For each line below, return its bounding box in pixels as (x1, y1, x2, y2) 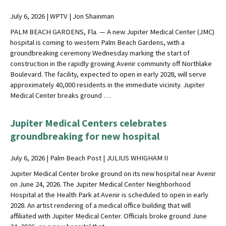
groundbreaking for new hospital (10, 130, 159, 143)
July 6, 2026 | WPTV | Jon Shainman (10, 11, 114, 21)
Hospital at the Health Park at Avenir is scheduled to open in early (10, 190, 208, 200)
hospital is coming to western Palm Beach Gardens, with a (10, 37, 185, 47)
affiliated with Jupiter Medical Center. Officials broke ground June (10, 211, 207, 221)
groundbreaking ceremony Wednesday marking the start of (10, 48, 190, 58)
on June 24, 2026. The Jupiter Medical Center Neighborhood (10, 180, 191, 189)
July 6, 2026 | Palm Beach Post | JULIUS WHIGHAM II (10, 153, 168, 163)
